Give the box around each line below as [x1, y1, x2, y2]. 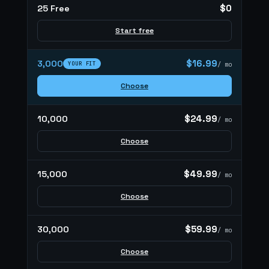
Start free [115, 26, 154, 35]
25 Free [37, 2, 70, 14]
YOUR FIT [68, 59, 97, 67]
